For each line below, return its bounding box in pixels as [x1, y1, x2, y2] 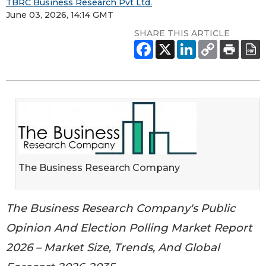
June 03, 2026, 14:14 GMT [6, 9, 113, 20]
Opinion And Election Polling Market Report [6, 220, 252, 235]
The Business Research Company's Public [6, 201, 236, 215]
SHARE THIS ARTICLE [134, 27, 230, 39]
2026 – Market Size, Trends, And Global [6, 240, 220, 254]
